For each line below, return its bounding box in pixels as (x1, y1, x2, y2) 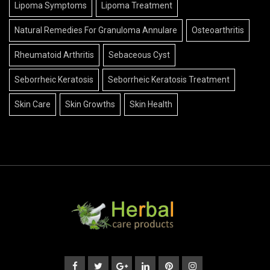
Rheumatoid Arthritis (14, 50, 94, 60)
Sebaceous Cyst (108, 50, 170, 60)
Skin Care (14, 99, 51, 110)
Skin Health (130, 99, 172, 110)
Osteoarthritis (192, 25, 244, 36)
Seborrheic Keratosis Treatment (108, 75, 230, 85)
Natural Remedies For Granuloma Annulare (14, 25, 177, 36)
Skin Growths (65, 99, 115, 110)
